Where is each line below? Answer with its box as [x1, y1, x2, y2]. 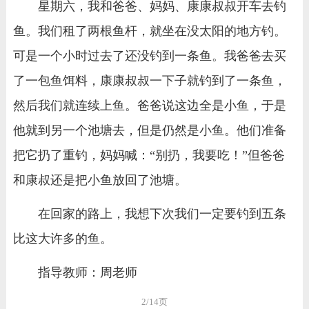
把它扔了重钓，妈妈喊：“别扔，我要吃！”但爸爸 [12, 148, 285, 163]
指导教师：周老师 [37, 265, 137, 279]
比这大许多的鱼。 [12, 231, 112, 246]
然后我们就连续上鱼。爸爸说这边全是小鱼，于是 [12, 99, 286, 113]
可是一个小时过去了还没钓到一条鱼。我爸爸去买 [12, 49, 286, 63]
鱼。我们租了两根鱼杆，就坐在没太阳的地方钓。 [12, 24, 286, 39]
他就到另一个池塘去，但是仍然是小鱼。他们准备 [12, 123, 286, 138]
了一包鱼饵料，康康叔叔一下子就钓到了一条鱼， [12, 74, 286, 88]
